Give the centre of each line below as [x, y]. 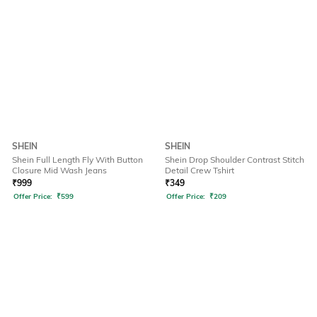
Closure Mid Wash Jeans [59, 171]
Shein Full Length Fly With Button [77, 160]
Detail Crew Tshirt [200, 171]
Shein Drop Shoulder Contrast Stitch [235, 160]
